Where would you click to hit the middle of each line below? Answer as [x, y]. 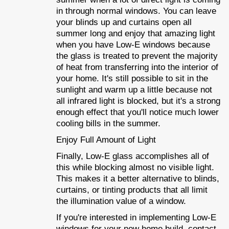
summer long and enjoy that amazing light [136, 33]
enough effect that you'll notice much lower [138, 112]
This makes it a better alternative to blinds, [138, 178]
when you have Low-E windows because [133, 44]
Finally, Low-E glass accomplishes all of [133, 156]
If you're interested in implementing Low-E [136, 217]
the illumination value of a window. [121, 201]
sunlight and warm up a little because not [134, 89]
